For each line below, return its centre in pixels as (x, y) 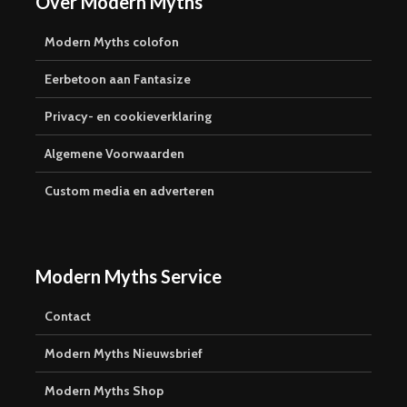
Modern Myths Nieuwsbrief (124, 353)
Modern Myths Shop (104, 390)
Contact (68, 316)
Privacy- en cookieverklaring (128, 116)
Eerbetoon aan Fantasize (118, 79)
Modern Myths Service (129, 276)
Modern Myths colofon (112, 41)
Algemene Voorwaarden (114, 153)
